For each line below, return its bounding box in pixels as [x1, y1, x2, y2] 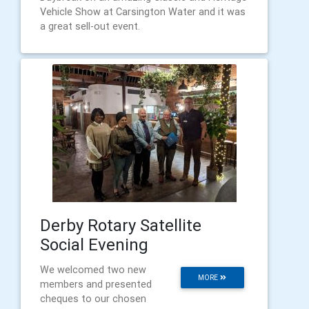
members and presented [40, 278, 152, 290]
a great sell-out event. [40, 20, 140, 32]
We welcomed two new [40, 263, 146, 276]
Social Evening [40, 235, 148, 255]
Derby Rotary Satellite [40, 215, 201, 235]
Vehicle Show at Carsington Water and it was [40, 6, 246, 18]
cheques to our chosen [40, 292, 146, 305]
